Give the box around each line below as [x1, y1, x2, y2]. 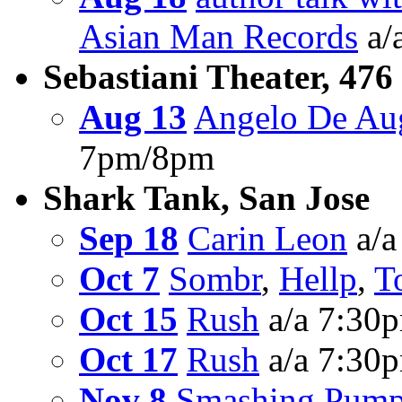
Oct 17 [79, 340, 178, 380]
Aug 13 [79, 98, 187, 137]
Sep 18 [79, 219, 179, 258]
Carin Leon [188, 219, 347, 258]
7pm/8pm [79, 138, 214, 178]
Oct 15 [79, 300, 178, 339]
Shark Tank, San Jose [43, 179, 370, 218]
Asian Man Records [79, 17, 358, 57]
